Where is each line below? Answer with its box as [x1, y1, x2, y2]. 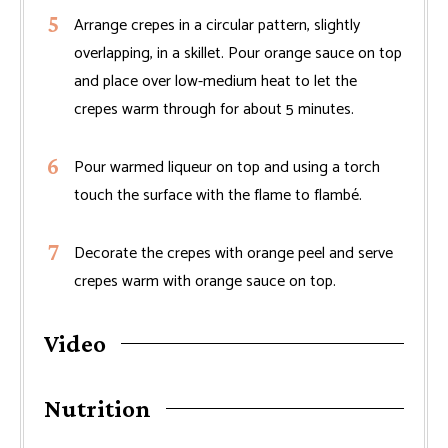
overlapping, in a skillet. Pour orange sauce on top [74, 40, 402, 68]
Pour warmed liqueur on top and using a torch [74, 154, 380, 182]
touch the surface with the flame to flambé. [74, 182, 362, 210]
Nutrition [44, 394, 151, 424]
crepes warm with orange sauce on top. [74, 268, 336, 296]
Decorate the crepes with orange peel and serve [74, 240, 393, 268]
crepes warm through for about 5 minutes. [74, 96, 354, 124]
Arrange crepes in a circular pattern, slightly [74, 12, 360, 40]
